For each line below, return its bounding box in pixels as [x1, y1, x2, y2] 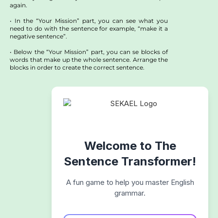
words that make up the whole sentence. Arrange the [10, 56, 168, 64]
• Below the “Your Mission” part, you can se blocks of [10, 48, 168, 56]
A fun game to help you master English [66, 178, 194, 187]
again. [10, 1, 27, 9]
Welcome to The [84, 139, 176, 153]
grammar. [114, 188, 145, 198]
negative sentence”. [10, 33, 67, 40]
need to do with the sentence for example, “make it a [10, 25, 168, 33]
